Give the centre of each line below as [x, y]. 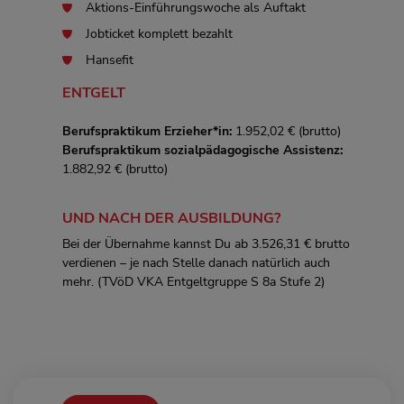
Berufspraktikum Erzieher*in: [149, 131]
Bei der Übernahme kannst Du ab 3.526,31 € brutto [206, 243]
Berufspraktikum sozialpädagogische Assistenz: [202, 150]
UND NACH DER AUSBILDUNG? [171, 218]
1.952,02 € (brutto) [288, 131]
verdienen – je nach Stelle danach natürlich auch [196, 262]
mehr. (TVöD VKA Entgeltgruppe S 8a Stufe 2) [193, 281]
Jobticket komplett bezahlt [159, 33]
